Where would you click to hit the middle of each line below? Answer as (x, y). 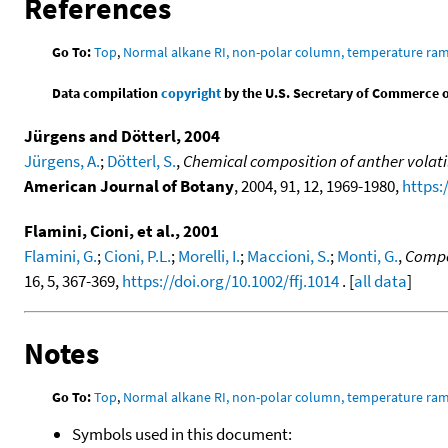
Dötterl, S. (141, 160)
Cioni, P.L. (137, 255)
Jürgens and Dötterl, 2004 (122, 135)
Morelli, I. (209, 255)
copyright (191, 92)
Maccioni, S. (288, 255)
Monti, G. (367, 255)
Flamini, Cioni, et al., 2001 (121, 230)
